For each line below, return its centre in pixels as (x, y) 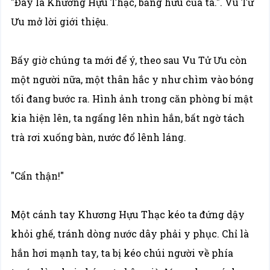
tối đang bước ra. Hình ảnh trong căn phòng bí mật (132, 99)
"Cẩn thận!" (38, 176)
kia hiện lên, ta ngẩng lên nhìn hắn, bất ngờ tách (128, 118)
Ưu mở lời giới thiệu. (60, 21)
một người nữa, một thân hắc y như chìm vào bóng (133, 79)
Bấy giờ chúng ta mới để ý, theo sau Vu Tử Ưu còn (129, 60)
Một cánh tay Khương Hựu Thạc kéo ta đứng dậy (128, 214)
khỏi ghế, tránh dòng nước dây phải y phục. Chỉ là (130, 234)
